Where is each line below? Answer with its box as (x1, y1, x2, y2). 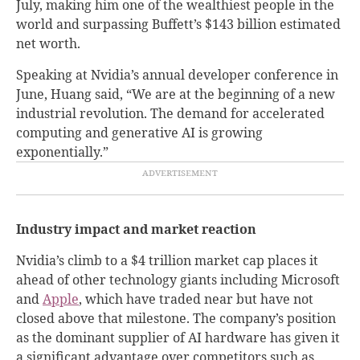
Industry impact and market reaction (16, 219, 256, 238)
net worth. (16, 34, 80, 52)
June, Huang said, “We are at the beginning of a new (16, 84, 335, 103)
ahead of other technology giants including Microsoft (16, 270, 340, 288)
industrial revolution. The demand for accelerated (16, 104, 325, 122)
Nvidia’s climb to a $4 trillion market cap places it (16, 251, 318, 269)
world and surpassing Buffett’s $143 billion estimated (16, 14, 341, 33)
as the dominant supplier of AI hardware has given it (16, 328, 340, 346)
